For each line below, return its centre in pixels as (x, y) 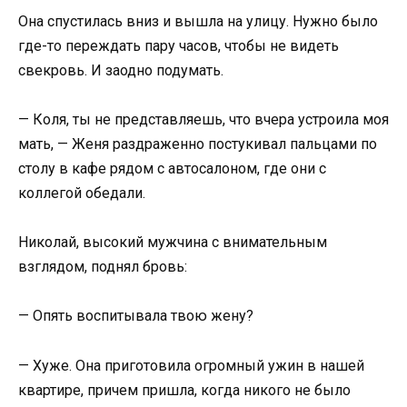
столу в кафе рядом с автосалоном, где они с (172, 168)
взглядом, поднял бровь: (103, 267)
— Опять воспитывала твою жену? (136, 316)
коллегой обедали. (82, 193)
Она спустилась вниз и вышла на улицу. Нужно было (198, 21)
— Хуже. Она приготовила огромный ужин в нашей (191, 365)
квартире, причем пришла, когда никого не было (184, 390)
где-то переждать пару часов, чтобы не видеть (179, 45)
